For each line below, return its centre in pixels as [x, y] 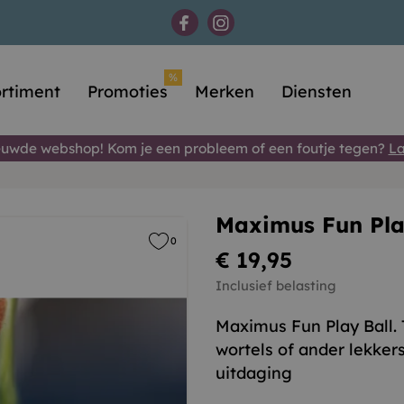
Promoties [128, 91]
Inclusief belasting [275, 285]
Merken [225, 91]
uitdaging [254, 373]
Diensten [317, 91]
